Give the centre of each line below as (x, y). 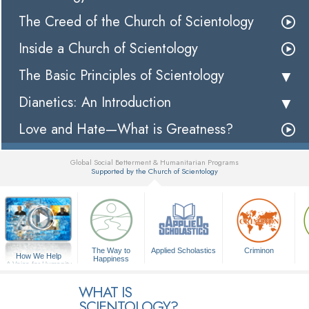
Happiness (111, 259)
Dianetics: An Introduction (95, 103)
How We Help (39, 256)
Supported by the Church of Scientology (154, 171)
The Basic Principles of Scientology (121, 76)
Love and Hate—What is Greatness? (126, 130)
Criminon (259, 251)
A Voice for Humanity (39, 264)
